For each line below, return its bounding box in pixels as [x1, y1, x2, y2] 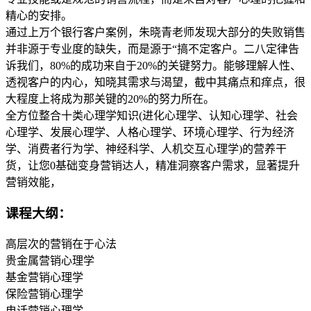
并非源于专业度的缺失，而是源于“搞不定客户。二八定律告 [6, 43, 299, 56]
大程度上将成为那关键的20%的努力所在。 [6, 93, 215, 106]
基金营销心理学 [6, 271, 83, 283]
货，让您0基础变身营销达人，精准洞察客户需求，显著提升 [6, 160, 300, 172]
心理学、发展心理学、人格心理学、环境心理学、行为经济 [6, 126, 294, 139]
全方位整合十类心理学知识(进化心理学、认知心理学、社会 [6, 110, 298, 122]
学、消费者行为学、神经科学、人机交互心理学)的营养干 [6, 143, 287, 155]
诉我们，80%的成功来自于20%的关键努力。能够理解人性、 [6, 60, 301, 72]
